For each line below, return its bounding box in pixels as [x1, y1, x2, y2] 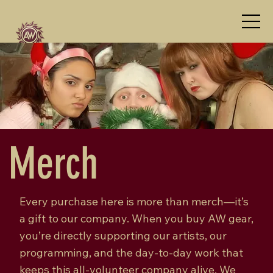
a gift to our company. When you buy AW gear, [19, 211, 253, 226]
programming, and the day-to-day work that [19, 246, 243, 260]
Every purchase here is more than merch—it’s [19, 194, 249, 209]
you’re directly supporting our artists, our [19, 229, 227, 243]
